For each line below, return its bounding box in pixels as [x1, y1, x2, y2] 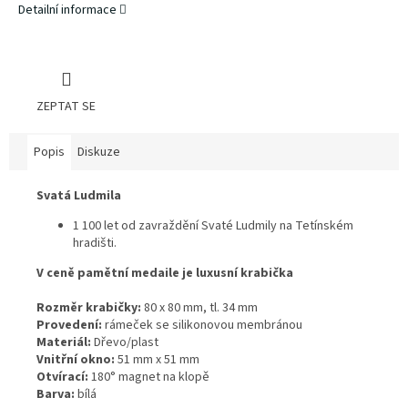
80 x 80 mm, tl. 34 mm [141, 299, 258, 318]
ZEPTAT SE [36, 97, 96, 117]
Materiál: [36, 333, 91, 352]
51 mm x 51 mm [117, 351, 199, 370]
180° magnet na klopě [91, 368, 209, 387]
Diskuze [77, 143, 120, 162]
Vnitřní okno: [36, 351, 115, 370]
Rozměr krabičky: [36, 299, 141, 318]
